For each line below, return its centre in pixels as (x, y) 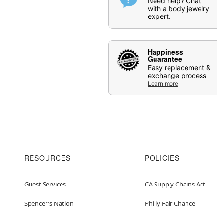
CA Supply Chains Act (175, 184)
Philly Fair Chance (170, 203)
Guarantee (165, 58)
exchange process (177, 75)
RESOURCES (47, 158)
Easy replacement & (179, 67)
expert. (159, 16)
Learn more (163, 83)
